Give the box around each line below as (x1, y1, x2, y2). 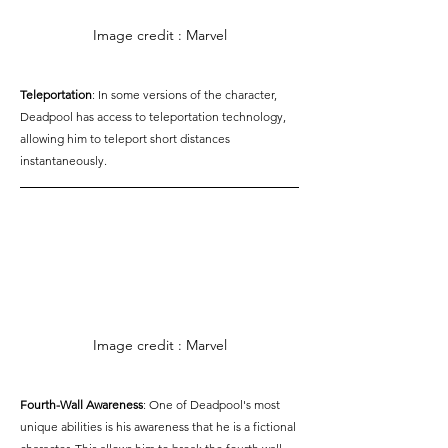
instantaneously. (20, 153, 107, 169)
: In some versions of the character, (92, 87, 280, 103)
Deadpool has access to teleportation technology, (20, 109, 289, 125)
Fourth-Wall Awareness (20, 397, 143, 413)
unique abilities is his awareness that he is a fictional (20, 419, 299, 435)
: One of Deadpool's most (143, 397, 283, 413)
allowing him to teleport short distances (20, 131, 233, 147)
